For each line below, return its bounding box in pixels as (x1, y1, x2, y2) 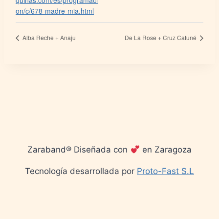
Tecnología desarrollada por (25, 166, 137, 176)
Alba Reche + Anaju (21, 33, 76, 42)
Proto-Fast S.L (137, 166, 194, 176)
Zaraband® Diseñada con (27, 145, 131, 155)
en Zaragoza (139, 145, 192, 155)
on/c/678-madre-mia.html (16, 6, 94, 16)
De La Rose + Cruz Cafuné (125, 33, 198, 42)
